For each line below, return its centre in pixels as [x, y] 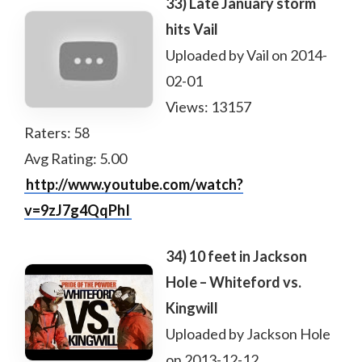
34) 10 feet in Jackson [236, 256]
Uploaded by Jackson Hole [248, 334]
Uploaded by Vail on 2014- [246, 55]
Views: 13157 [208, 107]
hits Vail [192, 29]
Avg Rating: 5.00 [76, 158]
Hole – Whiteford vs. [234, 282]
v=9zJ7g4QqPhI [77, 210]
